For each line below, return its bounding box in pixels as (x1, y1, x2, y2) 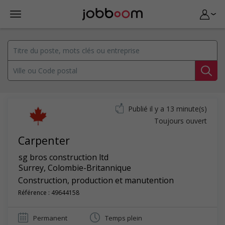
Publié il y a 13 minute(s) (128, 104, 207, 114)
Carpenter (18, 133, 70, 148)
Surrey (19, 162, 44, 173)
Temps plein (105, 213, 142, 222)
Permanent (33, 213, 67, 222)
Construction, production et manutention (18, 175, 174, 186)
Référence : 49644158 (18, 188, 79, 197)
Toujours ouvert (154, 116, 207, 126)
